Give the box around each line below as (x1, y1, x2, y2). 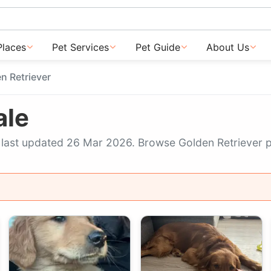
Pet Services (52, 41, 109, 53)
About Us (206, 41, 249, 53)
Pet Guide (135, 41, 180, 53)
